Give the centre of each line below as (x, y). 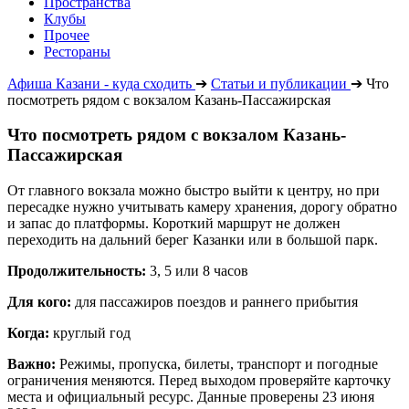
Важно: (31, 364)
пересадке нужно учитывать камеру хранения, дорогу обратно (202, 207)
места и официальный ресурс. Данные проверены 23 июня (191, 397)
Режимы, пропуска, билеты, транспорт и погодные (217, 364)
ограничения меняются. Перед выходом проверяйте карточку (199, 381)
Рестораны (77, 51)
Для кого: (39, 302)
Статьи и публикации (279, 83)
